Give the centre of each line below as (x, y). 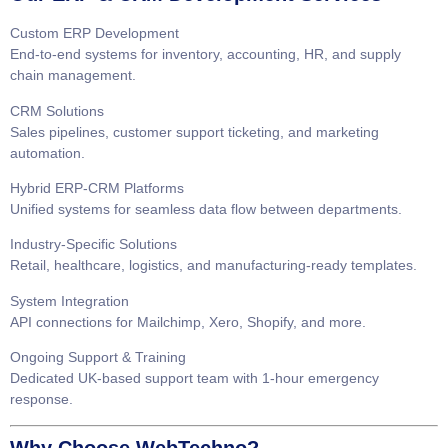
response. (41, 399)
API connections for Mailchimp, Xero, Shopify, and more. (188, 321)
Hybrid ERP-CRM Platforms (97, 187)
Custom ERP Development (94, 33)
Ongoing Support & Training (98, 357)
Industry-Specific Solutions (93, 244)
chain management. (73, 75)
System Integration (69, 300)
